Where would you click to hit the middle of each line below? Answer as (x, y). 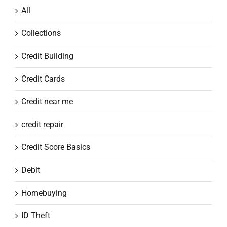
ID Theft (36, 215)
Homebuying (44, 193)
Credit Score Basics (56, 147)
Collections (41, 33)
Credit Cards (43, 79)
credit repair (42, 124)
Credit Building (47, 56)
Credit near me (47, 101)
